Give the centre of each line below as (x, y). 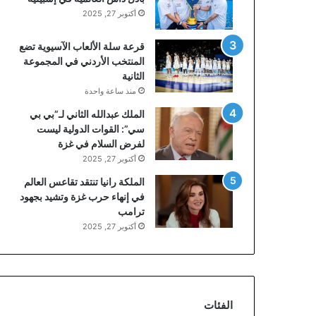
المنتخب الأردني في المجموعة (84, 61)
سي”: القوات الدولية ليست (91, 129)
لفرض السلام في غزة (101, 144)
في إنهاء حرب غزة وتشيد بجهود (82, 196)
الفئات (218, 305)
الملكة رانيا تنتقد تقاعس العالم (84, 182)
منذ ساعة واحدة (110, 91)
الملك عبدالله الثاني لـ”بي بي (87, 114)
